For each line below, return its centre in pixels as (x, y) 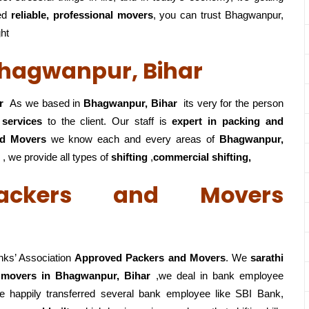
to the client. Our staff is (107, 121)
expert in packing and (228, 121)
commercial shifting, (206, 157)
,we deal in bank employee (217, 276)
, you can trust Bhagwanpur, (218, 15)
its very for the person (230, 103)
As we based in (43, 103)
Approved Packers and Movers (150, 258)
